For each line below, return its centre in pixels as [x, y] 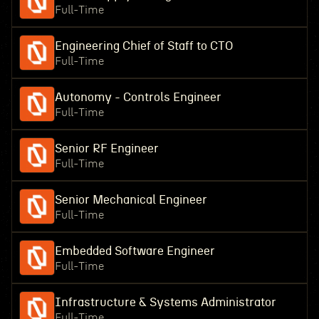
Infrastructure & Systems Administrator [165, 302]
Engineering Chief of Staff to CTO [143, 46]
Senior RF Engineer [106, 148]
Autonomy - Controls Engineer [138, 97]
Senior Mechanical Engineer [131, 200]
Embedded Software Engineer [135, 251]
